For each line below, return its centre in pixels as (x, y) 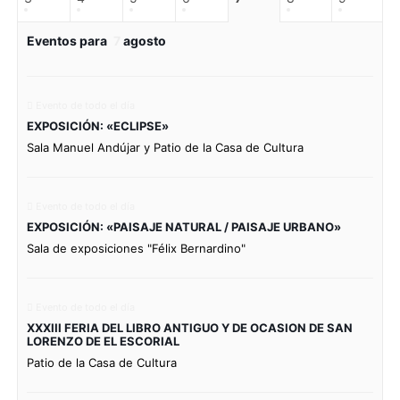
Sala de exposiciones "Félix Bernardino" (136, 248)
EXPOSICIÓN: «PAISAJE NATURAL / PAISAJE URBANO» (183, 227)
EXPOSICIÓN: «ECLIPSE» (97, 126)
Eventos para (68, 41)
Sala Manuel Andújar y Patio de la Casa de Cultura (165, 147)
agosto (143, 41)
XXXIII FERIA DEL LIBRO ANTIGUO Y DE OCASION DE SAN (189, 328)
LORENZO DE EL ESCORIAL (103, 341)
